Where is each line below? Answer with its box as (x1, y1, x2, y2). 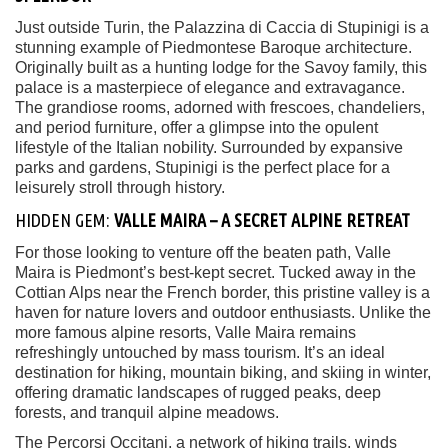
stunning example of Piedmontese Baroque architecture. (15, 38, 412, 56)
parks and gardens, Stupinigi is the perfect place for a (15, 158, 390, 176)
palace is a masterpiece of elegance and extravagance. (15, 78, 405, 96)
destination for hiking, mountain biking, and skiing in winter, (15, 363, 431, 381)
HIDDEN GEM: (15, 209, 114, 230)
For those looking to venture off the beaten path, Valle (15, 243, 391, 261)
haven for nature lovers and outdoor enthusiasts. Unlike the (15, 303, 431, 321)
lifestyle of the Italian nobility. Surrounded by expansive (15, 138, 403, 156)
